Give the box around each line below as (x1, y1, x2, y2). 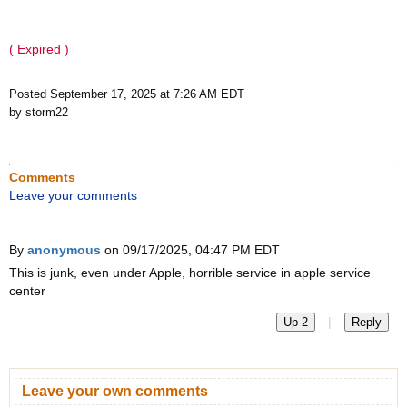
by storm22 (9, 105, 68, 119)
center (9, 283, 45, 298)
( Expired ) (9, 42, 69, 56)
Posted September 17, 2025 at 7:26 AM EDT (9, 87, 244, 101)
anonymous (27, 243, 101, 257)
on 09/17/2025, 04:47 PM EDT (101, 243, 280, 257)
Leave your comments (9, 188, 137, 203)
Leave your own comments (22, 383, 208, 399)
